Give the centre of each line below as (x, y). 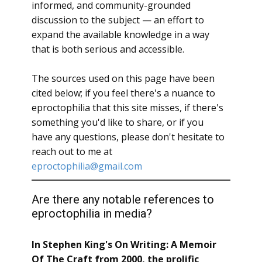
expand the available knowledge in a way (120, 35)
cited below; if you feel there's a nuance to (123, 93)
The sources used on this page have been (123, 78)
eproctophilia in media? (92, 213)
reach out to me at (72, 151)
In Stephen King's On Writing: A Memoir (124, 244)
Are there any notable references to (123, 199)
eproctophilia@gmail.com (87, 166)
